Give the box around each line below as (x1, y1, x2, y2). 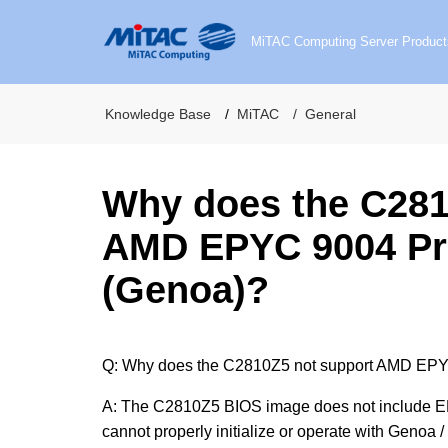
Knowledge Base (105, 106, 211, 122)
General (305, 106, 356, 122)
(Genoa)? (102, 268, 269, 311)
